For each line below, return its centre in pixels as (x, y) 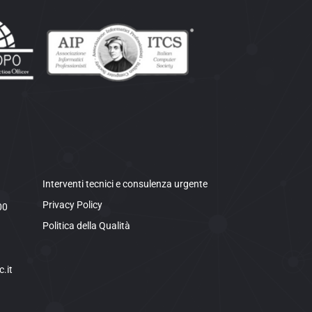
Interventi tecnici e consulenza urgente (125, 184)
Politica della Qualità (87, 226)
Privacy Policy (73, 205)
